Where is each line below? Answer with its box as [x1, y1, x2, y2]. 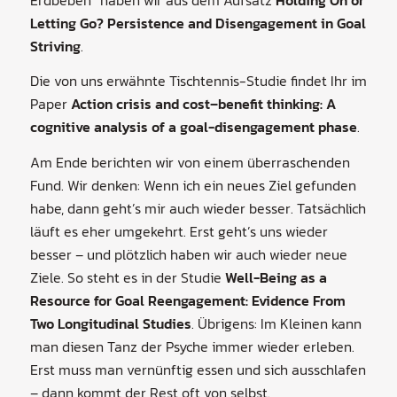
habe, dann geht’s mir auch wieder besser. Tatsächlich [29, 198, 366, 220]
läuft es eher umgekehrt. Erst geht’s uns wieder [29, 221, 328, 243]
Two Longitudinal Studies [29, 313, 191, 335]
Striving [29, 35, 81, 57]
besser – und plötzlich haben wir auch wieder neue [29, 244, 347, 266]
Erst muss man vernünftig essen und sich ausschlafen [29, 359, 366, 381]
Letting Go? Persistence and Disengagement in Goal [29, 12, 366, 34]
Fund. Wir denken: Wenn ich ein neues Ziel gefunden [29, 175, 356, 197]
